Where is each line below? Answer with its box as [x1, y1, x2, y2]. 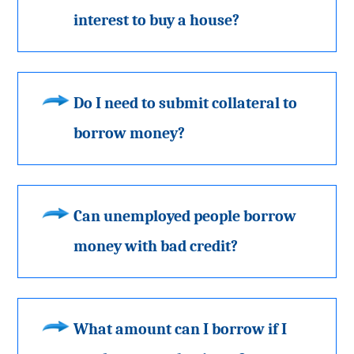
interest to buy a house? [73, 10, 240, 29]
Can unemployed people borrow [73, 206, 297, 225]
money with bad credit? [73, 236, 239, 255]
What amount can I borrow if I [73, 319, 288, 338]
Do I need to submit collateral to [73, 93, 298, 112]
